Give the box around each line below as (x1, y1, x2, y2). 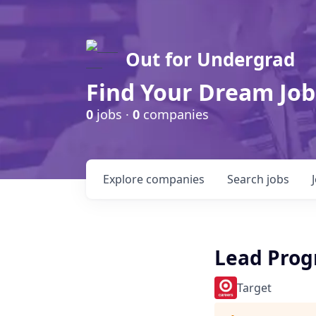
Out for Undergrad (126, 47, 295, 72)
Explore (103, 171, 146, 187)
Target (237, 280, 272, 296)
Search (227, 171, 267, 187)
